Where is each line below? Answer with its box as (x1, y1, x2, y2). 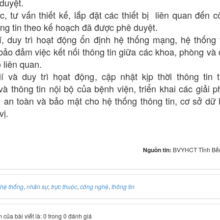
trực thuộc (51, 182, 77, 191)
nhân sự (27, 182, 48, 191)
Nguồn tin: (143, 145, 173, 154)
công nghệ (80, 182, 109, 191)
